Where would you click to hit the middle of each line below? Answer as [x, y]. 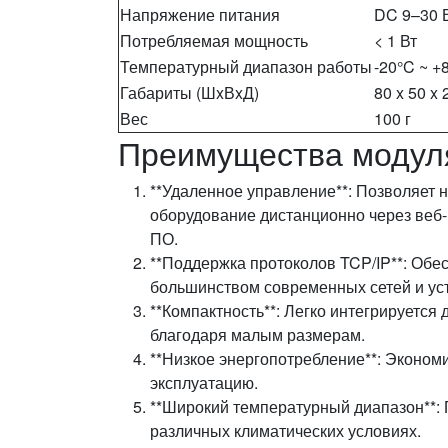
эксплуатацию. [204, 382]
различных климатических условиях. [285, 430]
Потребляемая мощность [214, 40]
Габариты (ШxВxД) [189, 92]
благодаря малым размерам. [257, 334]
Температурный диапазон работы [246, 66]
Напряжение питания [200, 14]
